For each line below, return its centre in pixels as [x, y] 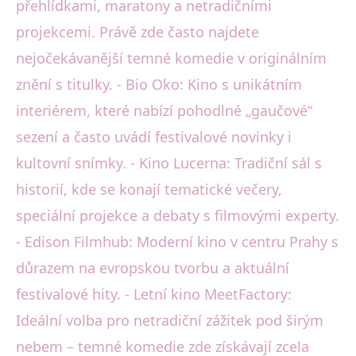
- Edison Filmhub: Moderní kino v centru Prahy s [177, 241]
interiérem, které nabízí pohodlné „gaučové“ [164, 110]
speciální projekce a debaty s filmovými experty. [178, 215]
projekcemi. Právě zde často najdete [137, 31]
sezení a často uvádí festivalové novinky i [154, 136]
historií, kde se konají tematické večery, [149, 189]
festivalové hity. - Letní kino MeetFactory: [154, 294]
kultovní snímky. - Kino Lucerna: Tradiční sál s [169, 163]
